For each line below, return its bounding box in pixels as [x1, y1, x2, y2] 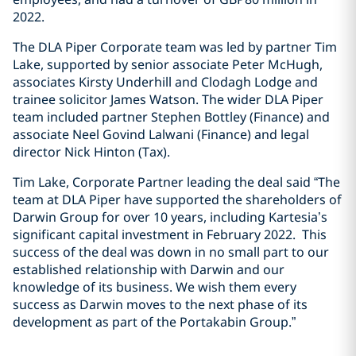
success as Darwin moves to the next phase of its [13, 296, 308, 313]
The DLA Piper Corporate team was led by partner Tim [13, 38, 337, 56]
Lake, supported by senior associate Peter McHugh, [13, 56, 323, 73]
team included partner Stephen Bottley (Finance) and [13, 108, 330, 126]
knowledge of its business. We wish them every [13, 278, 296, 296]
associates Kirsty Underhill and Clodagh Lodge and [13, 73, 318, 91]
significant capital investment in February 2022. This [13, 226, 327, 243]
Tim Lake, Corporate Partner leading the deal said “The [13, 173, 340, 191]
